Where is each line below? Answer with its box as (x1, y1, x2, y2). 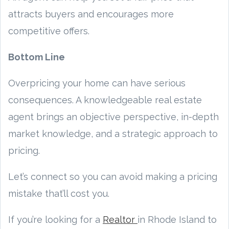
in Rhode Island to (138, 214, 217, 225)
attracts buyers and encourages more (8, 8, 174, 19)
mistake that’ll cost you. (8, 188, 109, 199)
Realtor (103, 214, 138, 225)
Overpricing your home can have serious (8, 77, 186, 88)
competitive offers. (8, 25, 89, 36)
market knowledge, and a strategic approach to (8, 128, 218, 139)
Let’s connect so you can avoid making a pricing (8, 171, 217, 182)
